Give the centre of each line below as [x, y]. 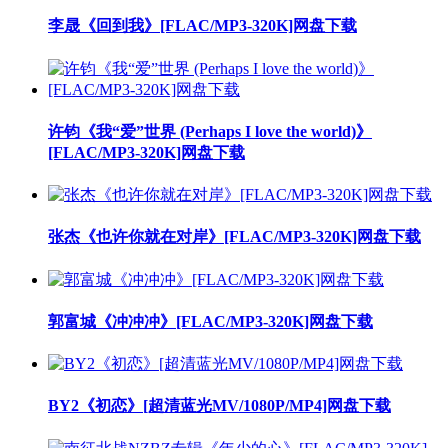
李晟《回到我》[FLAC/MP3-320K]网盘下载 [202, 26]
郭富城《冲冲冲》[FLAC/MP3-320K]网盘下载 [210, 321]
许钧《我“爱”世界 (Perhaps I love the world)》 [210, 131]
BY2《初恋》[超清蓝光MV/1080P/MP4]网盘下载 [219, 406]
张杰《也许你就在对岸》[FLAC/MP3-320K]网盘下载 [234, 237]
